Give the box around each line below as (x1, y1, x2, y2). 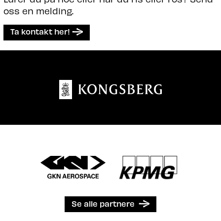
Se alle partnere (72, 198, 135, 208)
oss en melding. (3, 5, 74, 16)
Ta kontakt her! (10, 26, 70, 36)
